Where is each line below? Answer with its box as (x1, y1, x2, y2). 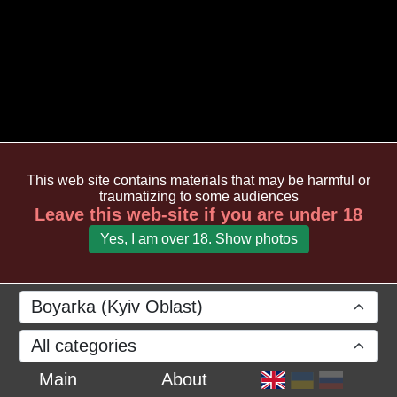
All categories (31, 336, 137, 356)
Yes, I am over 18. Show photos (99, 230, 298, 246)
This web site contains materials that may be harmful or (27, 172, 370, 188)
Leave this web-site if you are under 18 (35, 204, 362, 224)
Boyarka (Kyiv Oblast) (31, 296, 204, 316)
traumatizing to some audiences (98, 188, 299, 204)
